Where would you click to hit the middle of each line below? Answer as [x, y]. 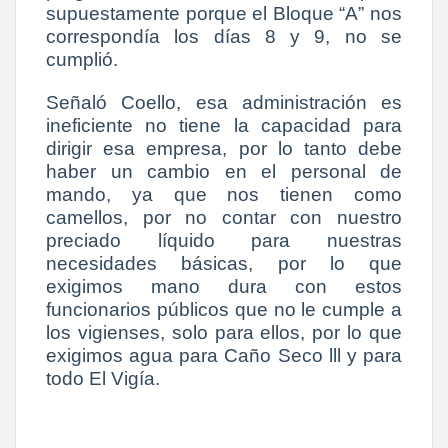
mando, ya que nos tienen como [224, 195]
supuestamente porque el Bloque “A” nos [224, 14]
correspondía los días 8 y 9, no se [224, 37]
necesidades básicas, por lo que [224, 264]
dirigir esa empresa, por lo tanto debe [224, 149]
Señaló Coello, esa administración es [224, 103]
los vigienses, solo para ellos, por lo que [224, 333]
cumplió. [84, 60]
